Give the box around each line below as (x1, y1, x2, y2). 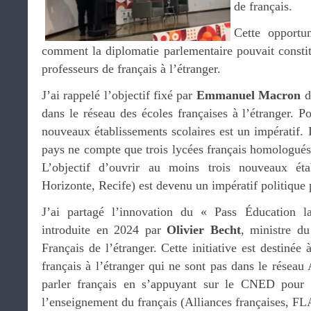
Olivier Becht (167, 223, 241, 237)
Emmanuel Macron (196, 88, 301, 102)
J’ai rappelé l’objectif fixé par (42, 88, 196, 102)
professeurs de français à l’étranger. (42, 62, 221, 76)
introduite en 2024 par (42, 223, 167, 237)
